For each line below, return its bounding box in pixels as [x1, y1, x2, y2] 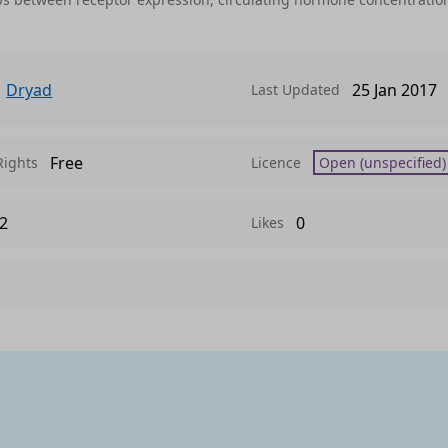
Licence [250, 152, 301, 172]
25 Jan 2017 [351, 79, 437, 101]
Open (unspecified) [318, 153, 446, 172]
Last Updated [250, 80, 340, 99]
